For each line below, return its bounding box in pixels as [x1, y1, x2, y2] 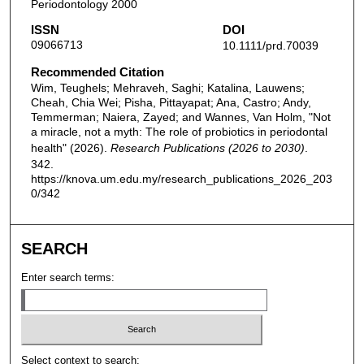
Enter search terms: [21, 271, 115, 284]
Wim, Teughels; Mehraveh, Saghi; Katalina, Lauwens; [30, 81, 305, 95]
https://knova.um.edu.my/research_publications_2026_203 [30, 172, 332, 186]
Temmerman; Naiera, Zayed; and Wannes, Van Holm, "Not [30, 110, 331, 124]
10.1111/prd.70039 [222, 39, 318, 53]
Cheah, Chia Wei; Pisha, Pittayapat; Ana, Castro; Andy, [30, 96, 311, 110]
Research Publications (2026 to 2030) [110, 141, 305, 155]
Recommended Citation [30, 65, 164, 80]
